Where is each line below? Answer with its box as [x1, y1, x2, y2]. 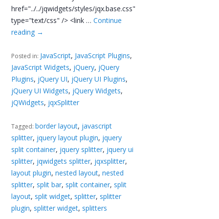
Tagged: [11, 122, 36, 131]
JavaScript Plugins [75, 50, 131, 60]
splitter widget [34, 203, 79, 213]
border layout [35, 121, 78, 131]
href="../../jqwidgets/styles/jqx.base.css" [11, 3, 136, 13]
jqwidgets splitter [37, 156, 91, 166]
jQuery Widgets [72, 86, 121, 95]
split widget [35, 191, 71, 201]
